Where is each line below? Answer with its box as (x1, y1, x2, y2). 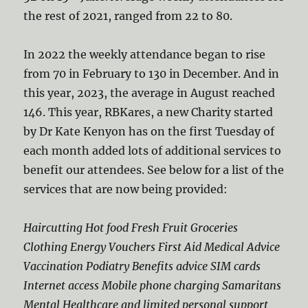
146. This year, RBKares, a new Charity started (23, 105, 274, 120)
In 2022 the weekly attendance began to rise (23, 47, 266, 62)
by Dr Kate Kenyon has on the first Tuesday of (23, 124, 275, 139)
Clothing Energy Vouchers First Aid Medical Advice (23, 240, 280, 254)
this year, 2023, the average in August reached (23, 86, 276, 100)
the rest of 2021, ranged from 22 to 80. (23, 9, 236, 23)
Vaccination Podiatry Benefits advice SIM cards (23, 259, 261, 274)
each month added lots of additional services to (23, 144, 282, 158)
